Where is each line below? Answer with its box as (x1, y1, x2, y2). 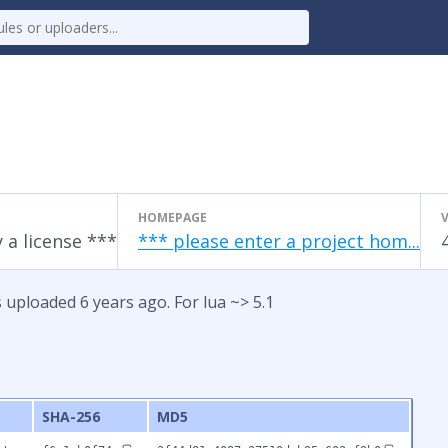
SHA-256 (42, 407, 100, 426)
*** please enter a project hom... (138, 229, 420, 253)
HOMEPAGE (138, 209, 207, 226)
